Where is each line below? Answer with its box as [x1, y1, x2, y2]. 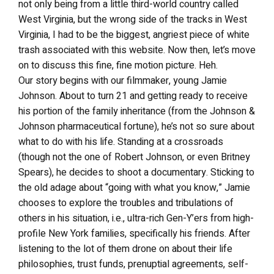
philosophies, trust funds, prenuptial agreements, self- [18, 257, 248, 272]
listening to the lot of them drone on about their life [18, 242, 232, 256]
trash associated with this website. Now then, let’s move [18, 43, 256, 57]
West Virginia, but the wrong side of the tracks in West [18, 12, 247, 27]
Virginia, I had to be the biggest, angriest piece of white [18, 28, 250, 42]
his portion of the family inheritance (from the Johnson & [18, 104, 255, 119]
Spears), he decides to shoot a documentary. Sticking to [18, 165, 254, 180]
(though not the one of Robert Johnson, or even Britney [18, 150, 250, 165]
